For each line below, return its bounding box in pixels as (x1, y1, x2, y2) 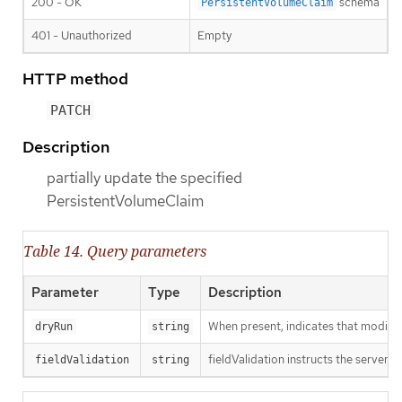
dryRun (35, 319, 73, 333)
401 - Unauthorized (31, 28, 132, 44)
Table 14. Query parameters (23, 240, 206, 261)
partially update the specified (47, 167, 242, 188)
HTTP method (22, 68, 128, 90)
